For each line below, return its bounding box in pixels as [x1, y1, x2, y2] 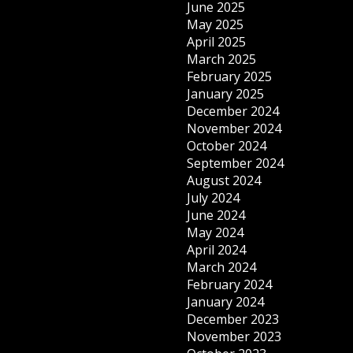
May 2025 [187, 16, 244, 33]
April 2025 [187, 33, 247, 50]
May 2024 [187, 224, 244, 241]
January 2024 [187, 293, 265, 310]
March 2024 [187, 258, 257, 276]
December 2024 [187, 102, 280, 120]
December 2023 [187, 310, 280, 328]
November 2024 [187, 120, 282, 137]
